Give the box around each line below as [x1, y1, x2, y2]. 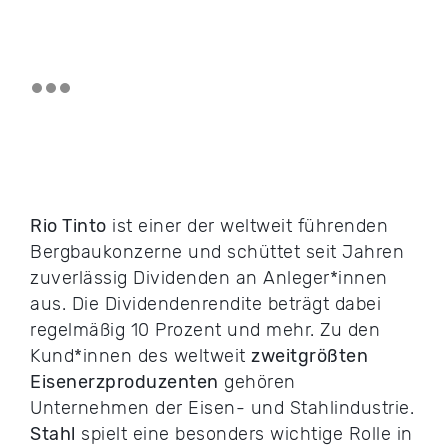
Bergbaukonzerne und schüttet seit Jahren [30, 241, 404, 264]
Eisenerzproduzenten [30, 371, 219, 394]
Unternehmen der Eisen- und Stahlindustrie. [30, 397, 414, 420]
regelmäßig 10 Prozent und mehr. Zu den [30, 319, 380, 342]
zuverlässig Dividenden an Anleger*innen [30, 267, 388, 290]
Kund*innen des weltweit [30, 345, 251, 368]
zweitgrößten [251, 345, 368, 368]
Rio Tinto [30, 215, 107, 238]
